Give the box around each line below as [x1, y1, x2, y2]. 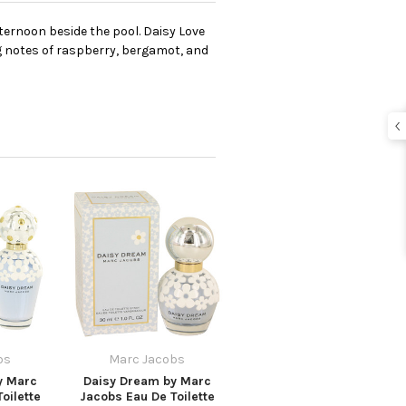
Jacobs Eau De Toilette [79, 388, 215, 404]
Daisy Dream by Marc [82, 372, 211, 389]
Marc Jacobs [109, 351, 185, 367]
